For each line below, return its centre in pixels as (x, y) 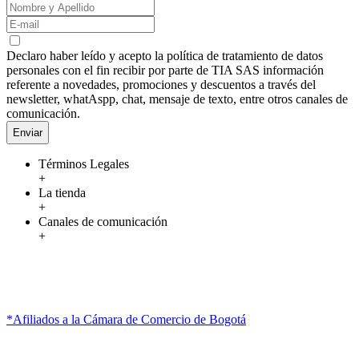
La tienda (62, 192)
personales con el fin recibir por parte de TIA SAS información (165, 71)
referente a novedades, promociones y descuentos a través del (161, 85)
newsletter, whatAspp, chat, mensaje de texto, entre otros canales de (177, 99)
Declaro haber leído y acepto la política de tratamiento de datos (165, 56)
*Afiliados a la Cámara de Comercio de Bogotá (126, 319)
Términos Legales (84, 163)
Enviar (28, 132)
